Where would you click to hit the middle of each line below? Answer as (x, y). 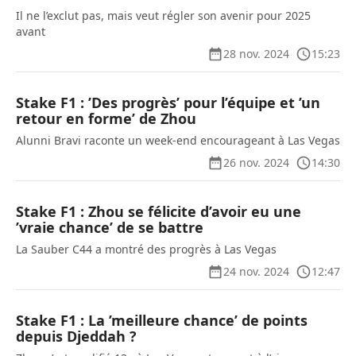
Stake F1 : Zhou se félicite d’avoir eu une (159, 211)
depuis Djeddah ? (76, 336)
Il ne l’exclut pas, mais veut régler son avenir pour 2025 (163, 15)
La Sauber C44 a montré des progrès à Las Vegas (146, 249)
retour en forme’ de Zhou (106, 118)
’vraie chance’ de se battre (110, 227)
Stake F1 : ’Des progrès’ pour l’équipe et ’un (168, 103)
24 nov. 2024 (256, 271)
